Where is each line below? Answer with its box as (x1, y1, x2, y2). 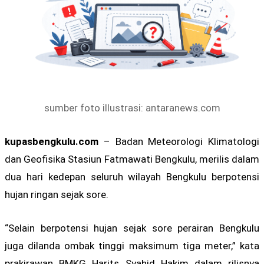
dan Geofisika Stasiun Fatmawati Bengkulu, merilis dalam (5, 153, 259, 165)
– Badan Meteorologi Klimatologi (98, 136, 259, 147)
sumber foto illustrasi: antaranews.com (44, 101, 220, 114)
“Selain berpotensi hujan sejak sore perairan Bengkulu (5, 222, 259, 235)
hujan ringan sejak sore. (5, 189, 108, 200)
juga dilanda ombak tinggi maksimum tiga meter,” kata (5, 240, 259, 252)
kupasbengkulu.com (5, 136, 98, 147)
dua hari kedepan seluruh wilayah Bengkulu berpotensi (5, 171, 259, 183)
